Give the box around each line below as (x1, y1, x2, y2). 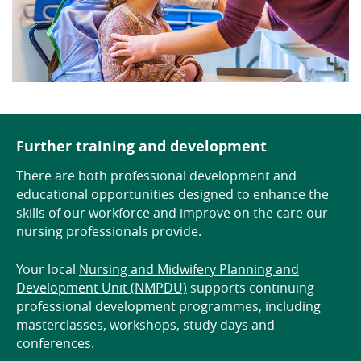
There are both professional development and (16, 166, 297, 185)
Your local (16, 259, 79, 278)
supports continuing (187, 278, 314, 297)
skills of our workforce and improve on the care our (16, 203, 328, 222)
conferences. (16, 334, 94, 352)
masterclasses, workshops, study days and (16, 315, 275, 334)
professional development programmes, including (16, 297, 321, 315)
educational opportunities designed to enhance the (16, 185, 329, 203)
